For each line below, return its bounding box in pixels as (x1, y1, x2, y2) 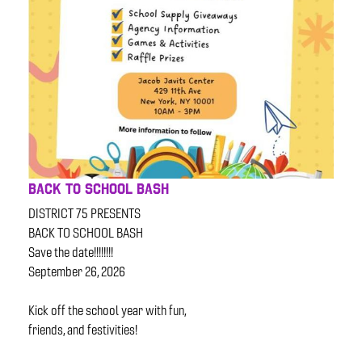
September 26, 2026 (28, 264, 126, 280)
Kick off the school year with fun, (28, 303, 187, 319)
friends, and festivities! (28, 322, 138, 339)
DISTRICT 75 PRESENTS (28, 206, 141, 222)
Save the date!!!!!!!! (28, 245, 114, 261)
